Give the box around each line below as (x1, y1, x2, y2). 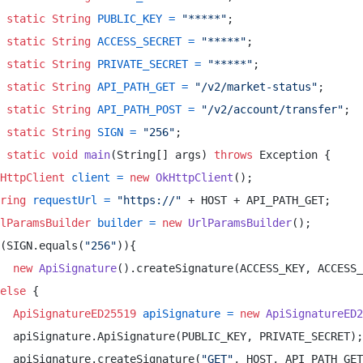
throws (214, 148, 253, 161)
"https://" (117, 194, 181, 207)
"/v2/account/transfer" (201, 103, 344, 116)
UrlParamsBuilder (188, 216, 292, 229)
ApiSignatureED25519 (13, 307, 136, 320)
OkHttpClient (156, 171, 233, 184)
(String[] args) (110, 148, 207, 161)
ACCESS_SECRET (97, 35, 181, 48)
